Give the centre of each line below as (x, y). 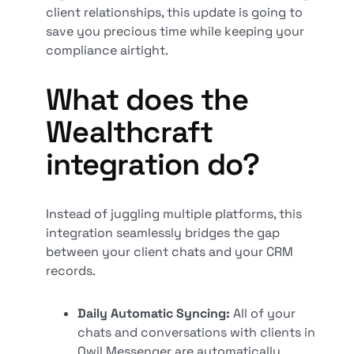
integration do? (153, 165)
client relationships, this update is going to (175, 13)
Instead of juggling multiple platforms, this (174, 214)
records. (71, 271)
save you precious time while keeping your (175, 32)
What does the (147, 100)
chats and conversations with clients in (197, 333)
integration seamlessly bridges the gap (163, 233)
